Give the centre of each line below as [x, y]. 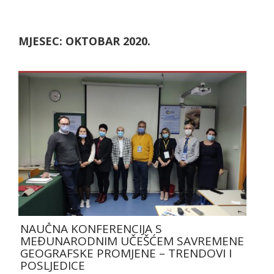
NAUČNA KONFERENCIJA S [91, 228]
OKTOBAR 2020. [108, 41]
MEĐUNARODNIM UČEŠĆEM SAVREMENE [132, 241]
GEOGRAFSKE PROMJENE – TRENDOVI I [126, 253]
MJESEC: [42, 41]
